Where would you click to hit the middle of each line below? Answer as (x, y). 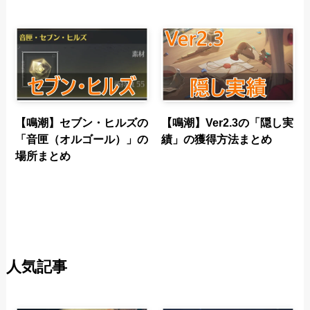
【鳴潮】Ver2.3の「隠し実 (227, 123)
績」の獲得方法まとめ (216, 139)
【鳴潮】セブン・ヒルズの (82, 123)
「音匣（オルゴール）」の (82, 139)
